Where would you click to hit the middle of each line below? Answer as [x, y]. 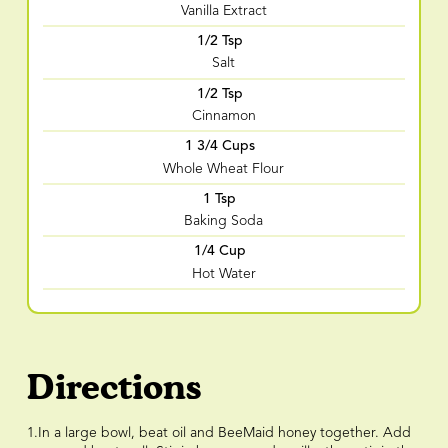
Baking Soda [224, 221]
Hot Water [223, 273]
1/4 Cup [219, 251]
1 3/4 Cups [219, 146]
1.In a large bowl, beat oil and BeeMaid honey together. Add [218, 433]
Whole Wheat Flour [224, 168]
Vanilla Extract [223, 10]
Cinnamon [223, 115]
